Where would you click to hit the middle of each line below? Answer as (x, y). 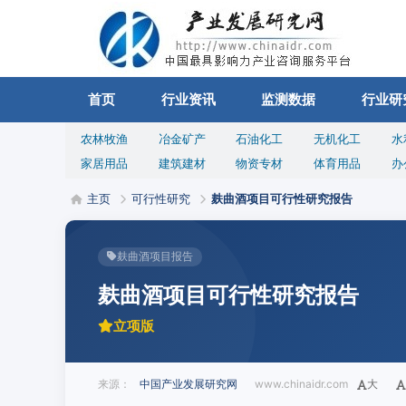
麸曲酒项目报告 (155, 256)
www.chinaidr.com (297, 384)
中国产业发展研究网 (188, 384)
